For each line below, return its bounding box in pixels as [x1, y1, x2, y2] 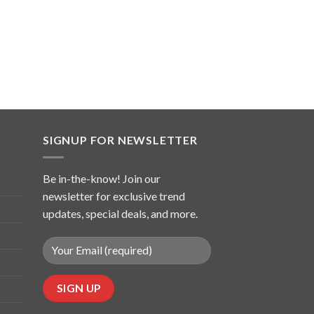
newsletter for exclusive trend [43, 189, 185, 203]
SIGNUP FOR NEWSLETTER [43, 133, 198, 147]
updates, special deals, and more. [43, 206, 198, 220]
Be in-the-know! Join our [43, 171, 161, 185]
